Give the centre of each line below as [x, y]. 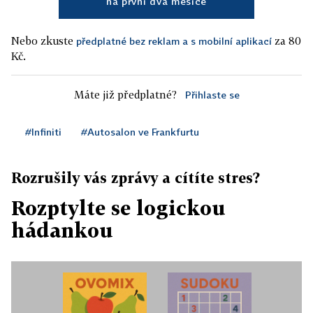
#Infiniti [43, 132]
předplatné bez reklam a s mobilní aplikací [174, 41]
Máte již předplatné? [125, 95]
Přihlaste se [212, 95]
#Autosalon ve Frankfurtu [140, 132]
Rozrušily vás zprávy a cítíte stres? [136, 178]
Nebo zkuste [44, 41]
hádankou [62, 231]
